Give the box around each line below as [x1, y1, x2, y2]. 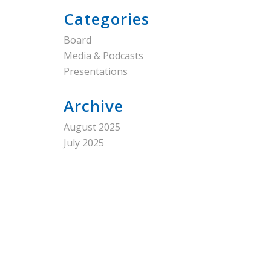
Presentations [64, 65, 128, 78]
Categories [64, 8, 150, 30]
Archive [64, 95, 124, 117]
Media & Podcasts [64, 49, 144, 62]
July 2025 [64, 136, 105, 149]
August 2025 [64, 120, 121, 134]
